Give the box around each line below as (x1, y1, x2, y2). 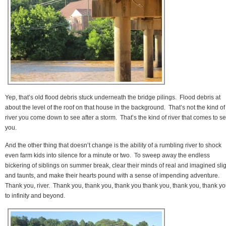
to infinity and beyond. (5, 192, 65, 199)
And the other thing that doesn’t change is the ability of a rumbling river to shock (5, 141, 221, 149)
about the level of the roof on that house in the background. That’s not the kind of (5, 103, 225, 111)
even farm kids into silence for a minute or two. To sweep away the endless (5, 151, 210, 159)
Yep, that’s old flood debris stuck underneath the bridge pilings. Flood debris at (5, 93, 220, 101)
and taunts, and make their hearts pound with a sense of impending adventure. (5, 172, 221, 179)
